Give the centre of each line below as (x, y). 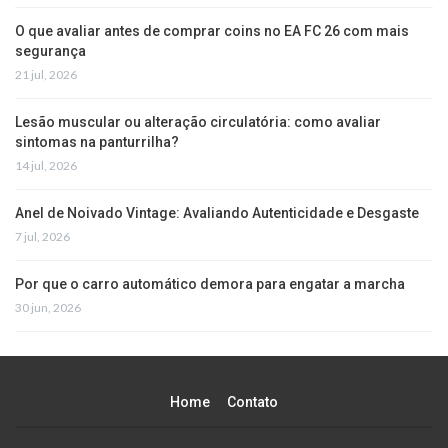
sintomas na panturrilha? (97, 142)
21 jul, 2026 (46, 75)
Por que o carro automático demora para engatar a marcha (210, 284)
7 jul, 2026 (42, 237)
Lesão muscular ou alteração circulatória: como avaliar (198, 122)
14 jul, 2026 (46, 166)
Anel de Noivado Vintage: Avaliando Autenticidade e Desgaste (217, 213)
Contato (252, 402)
